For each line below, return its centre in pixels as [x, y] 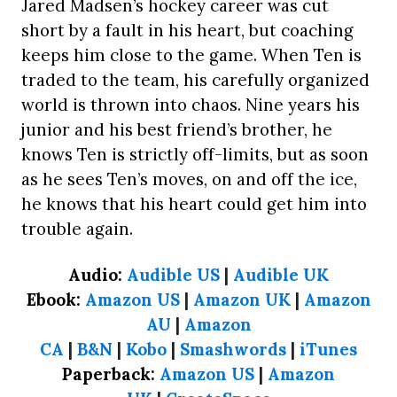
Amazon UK [241, 300]
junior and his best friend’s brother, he [177, 130]
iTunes [328, 350]
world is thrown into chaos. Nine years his [191, 105]
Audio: [97, 275]
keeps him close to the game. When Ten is [191, 55]
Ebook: [53, 300]
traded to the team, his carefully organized [195, 80]
